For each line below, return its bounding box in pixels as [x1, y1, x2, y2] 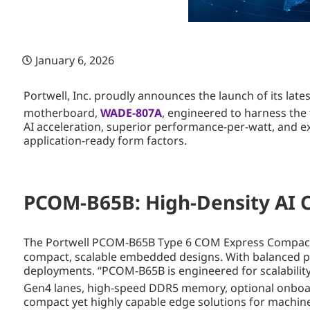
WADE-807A [100, 104, 162, 120]
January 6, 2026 [35, 52, 114, 68]
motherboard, [24, 104, 100, 120]
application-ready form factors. [24, 132, 187, 148]
